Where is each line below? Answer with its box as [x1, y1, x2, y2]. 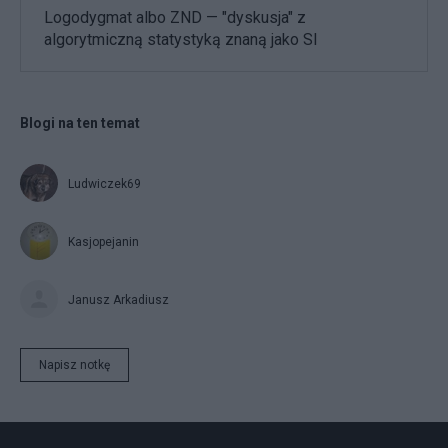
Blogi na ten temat [20, 114, 140, 131]
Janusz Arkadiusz [68, 292, 169, 307]
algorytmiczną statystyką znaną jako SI [44, 29, 318, 49]
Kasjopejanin [68, 234, 139, 249]
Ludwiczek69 [68, 176, 141, 191]
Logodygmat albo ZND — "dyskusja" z [44, 7, 306, 27]
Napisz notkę [39, 357, 110, 372]
